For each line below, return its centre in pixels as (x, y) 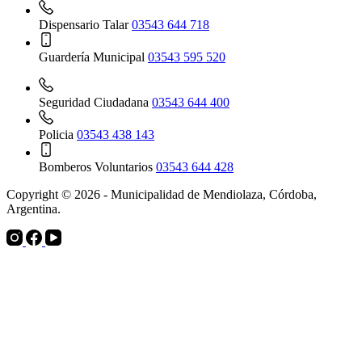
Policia (58, 135)
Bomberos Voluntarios (97, 167)
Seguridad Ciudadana (95, 103)
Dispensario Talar (85, 25)
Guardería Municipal (93, 57)
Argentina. (34, 209)
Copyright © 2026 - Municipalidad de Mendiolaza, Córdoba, (162, 195)
